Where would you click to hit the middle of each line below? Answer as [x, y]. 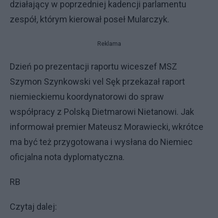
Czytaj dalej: [33, 207]
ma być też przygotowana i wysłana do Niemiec [101, 142]
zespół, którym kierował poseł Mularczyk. [90, 19]
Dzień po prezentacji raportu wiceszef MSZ [93, 66]
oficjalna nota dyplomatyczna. [67, 157]
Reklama [109, 44]
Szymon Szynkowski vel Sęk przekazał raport [97, 82]
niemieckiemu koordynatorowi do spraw [87, 97]
